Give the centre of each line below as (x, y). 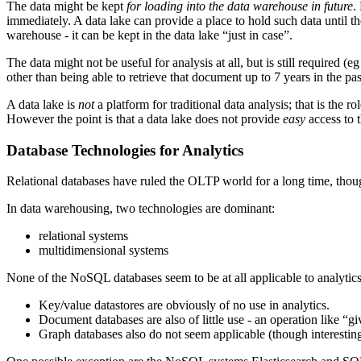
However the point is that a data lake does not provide (145, 118)
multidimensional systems (104, 251)
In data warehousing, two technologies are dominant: (141, 209)
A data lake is (42, 104)
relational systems (83, 236)
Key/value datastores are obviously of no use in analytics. (184, 305)
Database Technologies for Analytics (125, 150)
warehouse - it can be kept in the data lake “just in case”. (149, 35)
